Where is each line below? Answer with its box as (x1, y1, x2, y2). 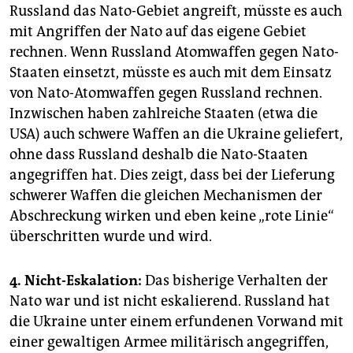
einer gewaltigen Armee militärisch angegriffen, (9, 333, 329, 351)
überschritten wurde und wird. (9, 228, 212, 246)
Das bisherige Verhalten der (142, 272, 328, 290)
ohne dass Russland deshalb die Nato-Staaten (9, 146, 308, 164)
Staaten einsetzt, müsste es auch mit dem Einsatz (9, 64, 332, 82)
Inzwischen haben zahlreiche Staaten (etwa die (9, 105, 318, 123)
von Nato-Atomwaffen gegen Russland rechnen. (9, 84, 322, 102)
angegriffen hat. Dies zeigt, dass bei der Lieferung (9, 166, 335, 184)
